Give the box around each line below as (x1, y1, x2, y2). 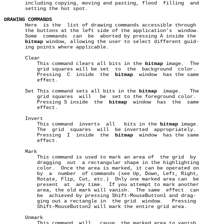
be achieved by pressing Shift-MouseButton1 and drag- (4, 193, 28, 198)
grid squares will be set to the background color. (4, 66, 28, 72)
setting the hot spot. (4, 6, 88, 11)
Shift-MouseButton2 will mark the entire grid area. (4, 204, 28, 209)
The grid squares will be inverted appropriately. (4, 127, 28, 132)
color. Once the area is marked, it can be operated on (4, 165, 28, 171)
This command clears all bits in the (28, 61, 145, 66)
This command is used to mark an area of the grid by (4, 154, 28, 160)
